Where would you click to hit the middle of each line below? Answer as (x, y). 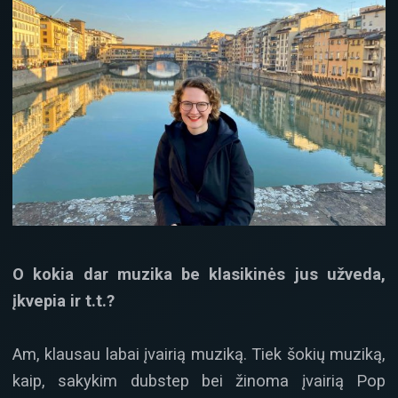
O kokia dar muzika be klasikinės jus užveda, (199, 274)
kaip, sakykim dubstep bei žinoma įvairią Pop (199, 381)
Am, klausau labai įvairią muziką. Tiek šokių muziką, (199, 354)
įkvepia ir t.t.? (64, 300)
